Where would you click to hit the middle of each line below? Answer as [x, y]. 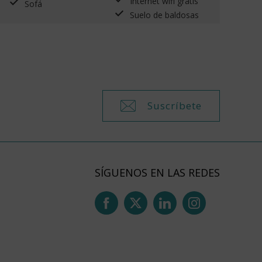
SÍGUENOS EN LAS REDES [157, 172]
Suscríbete [175, 106]
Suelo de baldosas [164, 15]
